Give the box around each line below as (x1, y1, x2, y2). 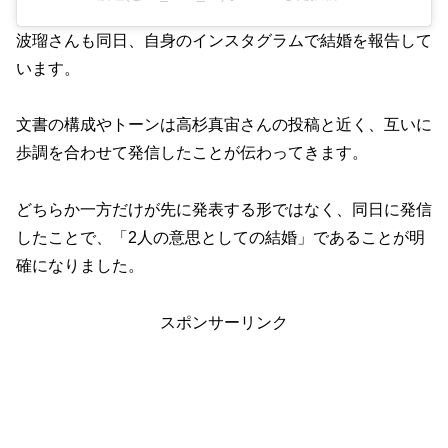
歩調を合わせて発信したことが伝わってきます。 (16, 144, 368, 162)
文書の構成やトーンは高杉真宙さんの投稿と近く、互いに (16, 116, 432, 134)
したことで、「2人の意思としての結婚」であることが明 (16, 229, 425, 247)
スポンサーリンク (160, 313, 288, 331)
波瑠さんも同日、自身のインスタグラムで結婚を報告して (16, 31, 432, 49)
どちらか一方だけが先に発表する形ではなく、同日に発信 (16, 201, 432, 219)
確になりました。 (16, 257, 144, 275)
